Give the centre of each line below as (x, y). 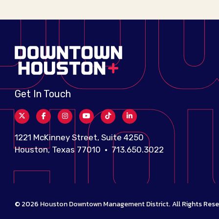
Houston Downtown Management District (104, 204)
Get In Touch (43, 94)
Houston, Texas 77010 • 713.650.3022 (89, 149)
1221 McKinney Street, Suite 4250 (79, 137)
